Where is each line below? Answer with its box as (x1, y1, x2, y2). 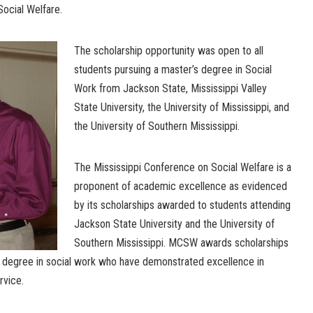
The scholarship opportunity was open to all (74, 43, 263, 57)
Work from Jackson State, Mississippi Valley (74, 81, 267, 95)
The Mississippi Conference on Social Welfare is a (74, 160, 291, 174)
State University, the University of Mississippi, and (74, 100, 289, 114)
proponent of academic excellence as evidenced (74, 179, 287, 193)
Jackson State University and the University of (74, 217, 275, 231)
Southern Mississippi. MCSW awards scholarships (74, 235, 289, 249)
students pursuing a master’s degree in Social (74, 62, 272, 76)
